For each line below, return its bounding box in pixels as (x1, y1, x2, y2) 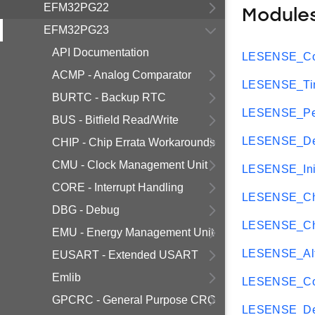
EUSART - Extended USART (52, 249, 198, 261)
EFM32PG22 (44, 1, 109, 13)
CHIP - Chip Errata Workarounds (52, 136, 215, 148)
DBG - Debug (52, 204, 120, 216)
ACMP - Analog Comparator (52, 69, 191, 81)
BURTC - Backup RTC (52, 91, 166, 103)
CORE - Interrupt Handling (52, 181, 184, 193)
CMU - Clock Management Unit (52, 159, 207, 171)
